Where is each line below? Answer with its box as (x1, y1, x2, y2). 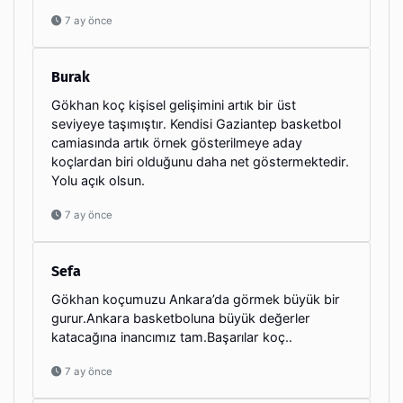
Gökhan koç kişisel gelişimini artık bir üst (51, 96, 296, 112)
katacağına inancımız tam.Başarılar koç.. (51, 328, 292, 345)
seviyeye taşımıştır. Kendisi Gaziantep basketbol (51, 115, 341, 131)
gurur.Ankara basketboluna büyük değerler (51, 309, 310, 326)
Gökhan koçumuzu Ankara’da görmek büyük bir (51, 291, 340, 307)
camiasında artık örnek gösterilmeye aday (51, 134, 302, 150)
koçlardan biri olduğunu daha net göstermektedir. (51, 153, 349, 169)
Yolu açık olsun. (51, 172, 145, 188)
